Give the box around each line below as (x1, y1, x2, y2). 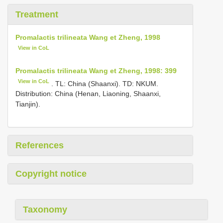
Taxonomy (23, 205, 67, 215)
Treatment (15, 9, 58, 19)
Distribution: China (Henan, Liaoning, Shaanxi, (15, 90, 161, 98)
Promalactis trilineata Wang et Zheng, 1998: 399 (15, 66, 177, 75)
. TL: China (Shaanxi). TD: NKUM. (51, 79, 159, 88)
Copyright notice (15, 169, 87, 179)
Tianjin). (15, 100, 40, 109)
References (15, 140, 64, 151)
